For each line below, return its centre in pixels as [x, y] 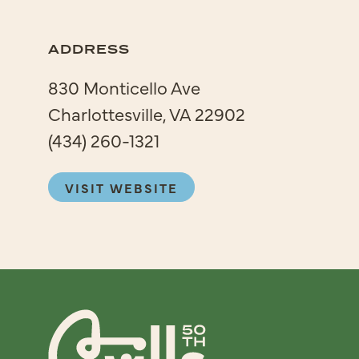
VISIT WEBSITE [121, 187]
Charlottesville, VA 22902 [147, 113]
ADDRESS [89, 50]
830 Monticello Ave [124, 87]
